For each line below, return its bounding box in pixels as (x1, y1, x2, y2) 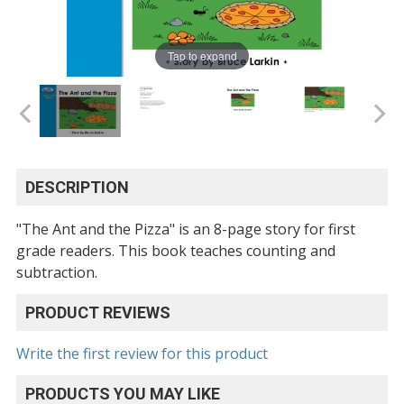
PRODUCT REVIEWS (25, 303, 171, 323)
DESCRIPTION (25, 177, 130, 197)
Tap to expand (167, 48, 237, 63)
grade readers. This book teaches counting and (16, 241, 336, 261)
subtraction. (16, 262, 98, 282)
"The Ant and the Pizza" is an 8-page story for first (16, 219, 356, 239)
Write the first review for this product (16, 344, 269, 364)
